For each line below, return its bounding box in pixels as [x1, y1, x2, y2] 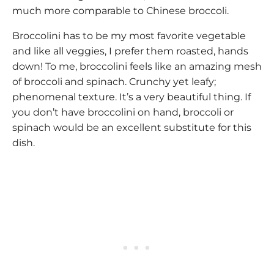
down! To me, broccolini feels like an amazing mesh [12, 61, 262, 73]
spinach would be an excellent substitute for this [12, 122, 251, 134]
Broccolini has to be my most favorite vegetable [12, 30, 246, 42]
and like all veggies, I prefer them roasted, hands [12, 45, 248, 57]
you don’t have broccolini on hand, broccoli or [12, 106, 234, 119]
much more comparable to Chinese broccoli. [12, 5, 231, 17]
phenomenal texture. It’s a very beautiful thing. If [12, 91, 251, 103]
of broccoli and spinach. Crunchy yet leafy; [12, 76, 216, 88]
